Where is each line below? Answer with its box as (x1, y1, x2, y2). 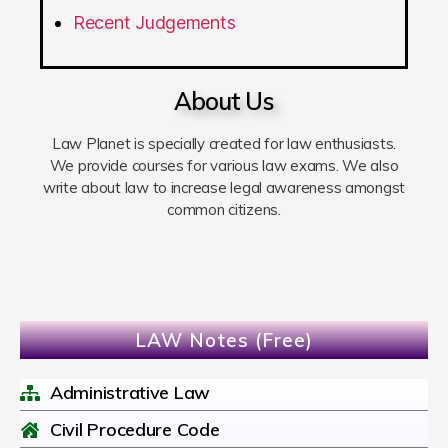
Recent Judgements (73, 12, 236, 34)
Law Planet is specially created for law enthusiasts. (52, 134, 396, 154)
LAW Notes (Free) (135, 328, 313, 353)
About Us (174, 86, 274, 117)
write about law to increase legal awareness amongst (42, 178, 406, 198)
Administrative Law (50, 381, 211, 405)
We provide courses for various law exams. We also (49, 156, 399, 176)
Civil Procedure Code (50, 418, 220, 442)
